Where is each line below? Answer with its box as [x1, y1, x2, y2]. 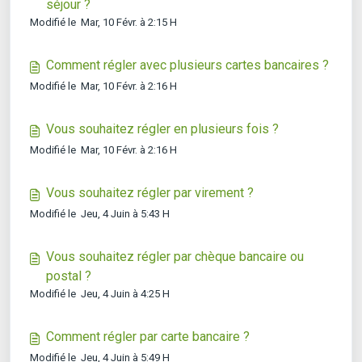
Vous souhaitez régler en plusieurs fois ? [46, 121, 279, 137]
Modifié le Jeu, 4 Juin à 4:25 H [30, 288, 170, 300]
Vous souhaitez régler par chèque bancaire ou [46, 249, 304, 264]
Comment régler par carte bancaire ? [46, 329, 250, 344]
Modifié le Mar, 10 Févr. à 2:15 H [30, 16, 177, 28]
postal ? [46, 268, 91, 284]
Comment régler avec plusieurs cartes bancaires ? [46, 57, 329, 73]
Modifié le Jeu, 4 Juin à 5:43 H [30, 208, 170, 220]
